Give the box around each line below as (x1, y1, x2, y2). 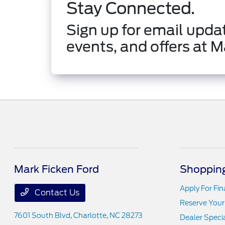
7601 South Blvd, (14, 211, 74, 219)
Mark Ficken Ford (14, 163, 99, 175)
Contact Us (33, 187, 80, 197)
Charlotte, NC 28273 (73, 211, 143, 219)
